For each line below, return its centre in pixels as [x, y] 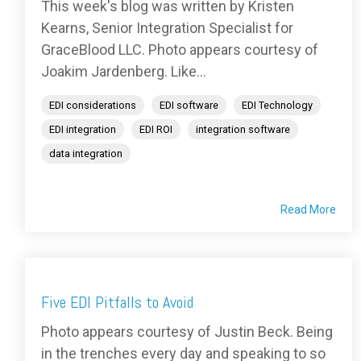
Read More [308, 210]
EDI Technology [277, 106]
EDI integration [83, 130]
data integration [86, 154]
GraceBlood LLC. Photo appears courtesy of [180, 50]
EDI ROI [156, 130]
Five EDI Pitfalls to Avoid [117, 303]
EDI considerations [93, 106]
